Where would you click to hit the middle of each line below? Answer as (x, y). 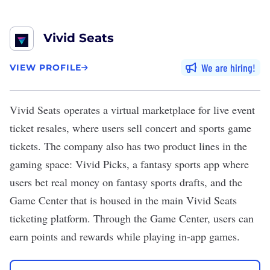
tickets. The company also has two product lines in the (128, 146)
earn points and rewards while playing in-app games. (125, 236)
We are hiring (227, 67)
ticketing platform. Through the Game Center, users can (132, 218)
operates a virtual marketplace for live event (158, 110)
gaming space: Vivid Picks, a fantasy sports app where (129, 164)
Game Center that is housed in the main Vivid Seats (123, 200)
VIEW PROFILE (46, 67)
